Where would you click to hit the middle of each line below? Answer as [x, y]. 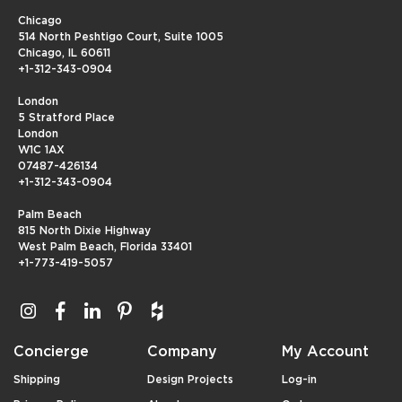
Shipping [37, 380]
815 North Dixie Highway [84, 231]
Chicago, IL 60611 [64, 53]
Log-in [299, 380]
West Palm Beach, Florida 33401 [105, 247]
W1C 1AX [41, 150]
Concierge [51, 352]
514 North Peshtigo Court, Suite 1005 [121, 37]
